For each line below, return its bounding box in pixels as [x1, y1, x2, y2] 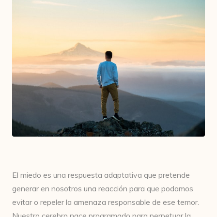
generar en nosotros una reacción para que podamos [12, 184, 193, 193]
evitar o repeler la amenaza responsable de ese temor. [12, 197, 199, 207]
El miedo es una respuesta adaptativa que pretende [12, 170, 190, 180]
